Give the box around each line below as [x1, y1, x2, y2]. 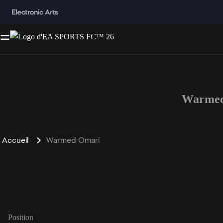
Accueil [2, 134, 28, 145]
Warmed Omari [46, 134, 100, 145]
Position [8, 213, 33, 222]
